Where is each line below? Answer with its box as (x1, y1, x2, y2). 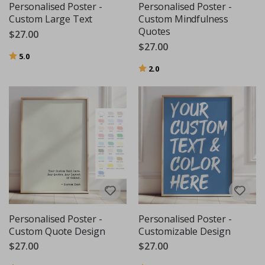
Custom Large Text (9, 12, 93, 26)
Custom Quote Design (9, 224, 105, 238)
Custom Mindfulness (138, 12, 229, 26)
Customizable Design (138, 224, 231, 238)
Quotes (138, 25, 171, 38)
